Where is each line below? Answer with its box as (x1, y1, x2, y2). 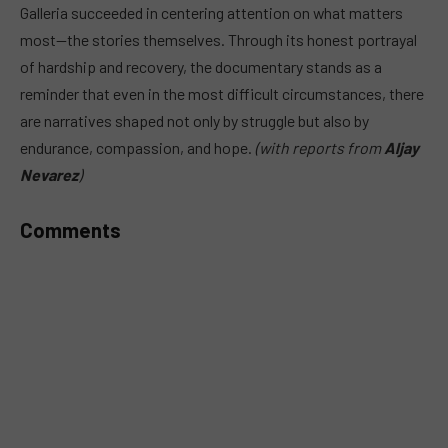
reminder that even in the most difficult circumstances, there (20, 83, 424, 103)
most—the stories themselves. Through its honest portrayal (20, 29, 417, 49)
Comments (20, 218, 121, 243)
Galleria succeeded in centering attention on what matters (20, 2, 403, 22)
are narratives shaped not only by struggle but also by (20, 110, 369, 130)
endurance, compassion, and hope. (20, 137, 255, 157)
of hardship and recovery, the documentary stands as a (20, 56, 382, 76)
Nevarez (20, 164, 78, 184)
